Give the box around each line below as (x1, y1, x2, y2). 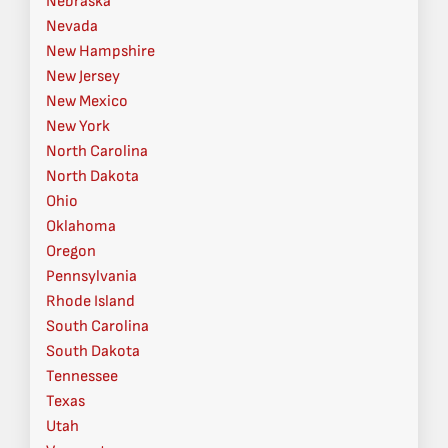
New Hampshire (46, 42, 155, 62)
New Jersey (46, 67, 120, 87)
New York (46, 117, 110, 137)
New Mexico (46, 92, 128, 112)
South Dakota (46, 342, 140, 362)
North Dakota (46, 167, 139, 187)
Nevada (46, 17, 98, 37)
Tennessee (46, 367, 118, 387)
